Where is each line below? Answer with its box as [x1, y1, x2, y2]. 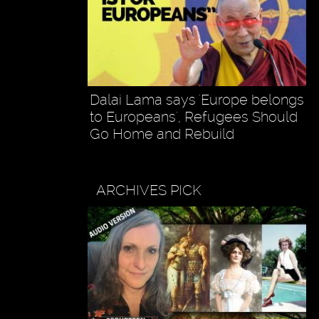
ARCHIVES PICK [96, 181, 202, 199]
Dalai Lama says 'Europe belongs [89, 90, 304, 108]
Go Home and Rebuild [89, 125, 234, 142]
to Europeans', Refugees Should [89, 108, 298, 125]
